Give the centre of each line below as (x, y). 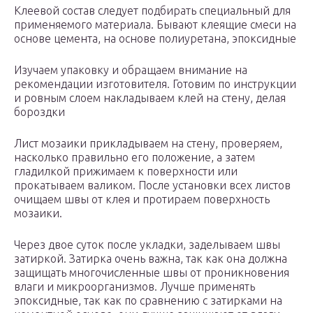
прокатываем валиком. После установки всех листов (152, 185)
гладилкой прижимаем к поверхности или (126, 172)
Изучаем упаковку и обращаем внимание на (131, 70)
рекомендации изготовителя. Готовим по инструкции (155, 84)
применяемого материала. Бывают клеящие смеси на (155, 25)
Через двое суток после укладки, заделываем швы (147, 245)
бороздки (39, 112)
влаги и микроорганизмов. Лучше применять (134, 287)
